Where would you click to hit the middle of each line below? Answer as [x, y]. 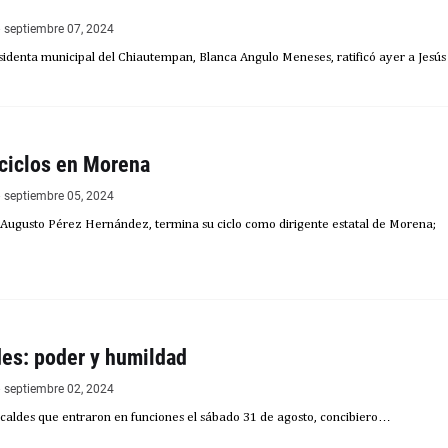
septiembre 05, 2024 [59, 196]
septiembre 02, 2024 [59, 389]
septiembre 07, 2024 [59, 29]
